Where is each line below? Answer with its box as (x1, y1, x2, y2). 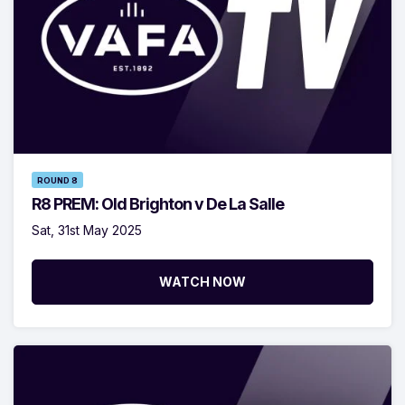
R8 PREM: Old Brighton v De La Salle (32, 193, 284, 213)
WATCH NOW (159, 273, 246, 289)
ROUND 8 (37, 174, 78, 185)
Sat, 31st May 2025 (32, 221, 142, 238)
